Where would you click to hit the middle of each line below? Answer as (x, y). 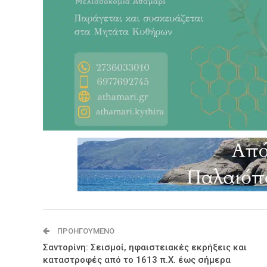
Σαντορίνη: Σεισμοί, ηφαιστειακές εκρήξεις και (145, 247)
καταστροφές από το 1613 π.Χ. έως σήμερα (137, 260)
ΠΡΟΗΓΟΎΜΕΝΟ (85, 231)
